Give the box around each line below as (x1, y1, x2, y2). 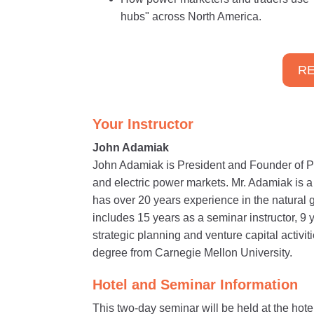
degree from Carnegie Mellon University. (93, 247, 292, 259)
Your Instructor (93, 116, 193, 132)
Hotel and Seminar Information (93, 277, 298, 292)
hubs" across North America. (121, 11, 261, 22)
